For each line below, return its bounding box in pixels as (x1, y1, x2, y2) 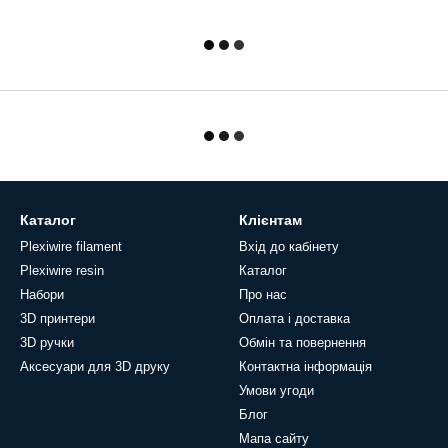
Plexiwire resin (20, 263, 104, 278)
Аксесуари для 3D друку (20, 359, 170, 374)
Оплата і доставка (239, 311, 350, 326)
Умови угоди (239, 383, 314, 398)
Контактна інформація (239, 359, 372, 374)
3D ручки (20, 335, 74, 350)
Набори (20, 287, 64, 302)
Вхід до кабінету (239, 239, 339, 254)
